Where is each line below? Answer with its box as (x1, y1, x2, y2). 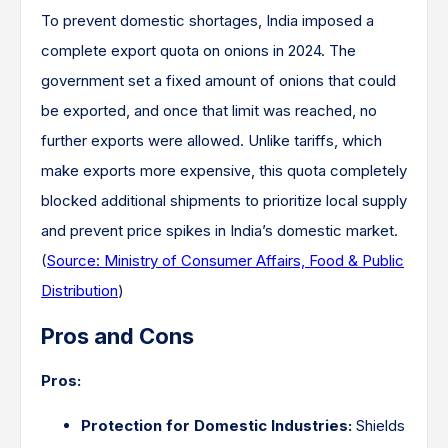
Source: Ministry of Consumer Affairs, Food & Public (47, 251, 404, 270)
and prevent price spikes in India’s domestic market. (41, 221, 398, 240)
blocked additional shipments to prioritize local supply (41, 191, 407, 210)
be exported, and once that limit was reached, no (41, 101, 377, 120)
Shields (352, 416, 405, 435)
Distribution (41, 281, 118, 300)
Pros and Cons (41, 323, 194, 349)
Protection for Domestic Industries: (81, 416, 352, 435)
